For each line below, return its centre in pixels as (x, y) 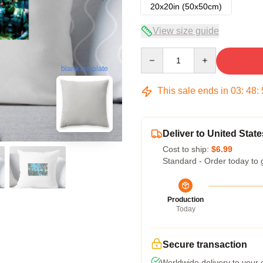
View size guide (186, 31)
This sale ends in (193, 91)
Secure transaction (205, 245)
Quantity (156, 53)
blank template (85, 69)
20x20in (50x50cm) (186, 6)
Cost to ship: (187, 149)
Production (186, 200)
